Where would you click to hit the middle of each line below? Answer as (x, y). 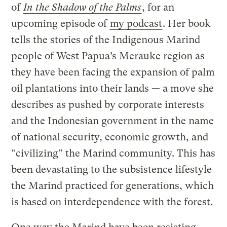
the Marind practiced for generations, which (113, 185)
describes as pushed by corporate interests (108, 104)
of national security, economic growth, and (110, 137)
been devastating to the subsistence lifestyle (112, 169)
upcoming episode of (61, 23)
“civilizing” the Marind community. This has (113, 153)
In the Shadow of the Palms (83, 7)
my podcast (136, 23)
